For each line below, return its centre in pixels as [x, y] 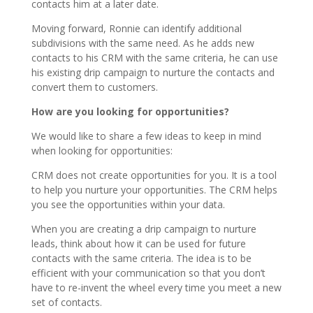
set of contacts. [66, 302]
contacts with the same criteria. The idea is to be [141, 258]
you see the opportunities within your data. [128, 204]
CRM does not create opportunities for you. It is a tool [154, 175]
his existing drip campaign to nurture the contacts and [153, 72]
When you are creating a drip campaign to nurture [144, 228]
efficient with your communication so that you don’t [148, 272]
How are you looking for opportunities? [130, 111]
